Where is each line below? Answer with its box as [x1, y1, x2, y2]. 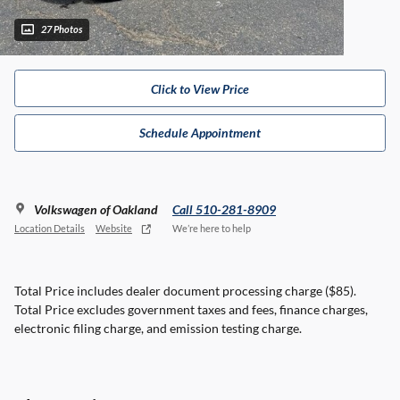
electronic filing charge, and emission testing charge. [14, 320, 302, 336]
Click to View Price [151, 80, 249, 96]
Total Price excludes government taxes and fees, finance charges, [14, 301, 368, 317]
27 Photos [41, 24, 82, 36]
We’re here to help [172, 223, 251, 235]
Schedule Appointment [139, 125, 261, 141]
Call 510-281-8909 [172, 201, 276, 217]
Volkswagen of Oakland [34, 201, 158, 217]
